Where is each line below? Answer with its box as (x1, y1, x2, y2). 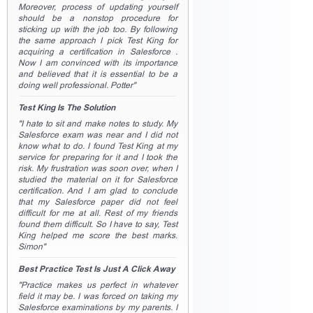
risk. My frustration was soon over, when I (18, 163, 177, 173)
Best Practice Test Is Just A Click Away (18, 264, 175, 274)
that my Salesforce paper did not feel (18, 197, 177, 207)
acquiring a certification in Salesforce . (18, 47, 177, 57)
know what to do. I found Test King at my (18, 141, 177, 151)
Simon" (18, 242, 45, 252)
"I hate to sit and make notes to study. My (18, 119, 177, 129)
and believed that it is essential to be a (18, 69, 177, 79)
